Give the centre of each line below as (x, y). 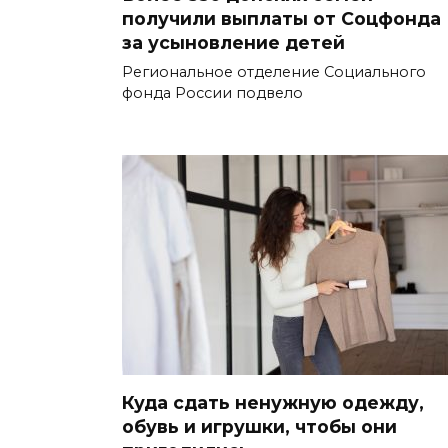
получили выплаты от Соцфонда (281, 18)
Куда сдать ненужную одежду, (273, 403)
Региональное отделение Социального (274, 71)
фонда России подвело (212, 92)
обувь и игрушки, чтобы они (259, 427)
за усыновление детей (233, 42)
